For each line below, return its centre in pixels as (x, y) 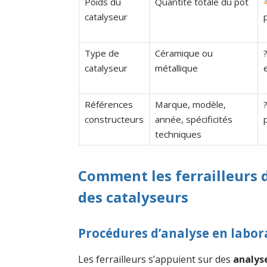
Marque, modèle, (190, 104)
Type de (102, 53)
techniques (178, 134)
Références (108, 104)
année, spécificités (193, 119)
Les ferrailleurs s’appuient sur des (156, 259)
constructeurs (114, 119)
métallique (176, 68)
